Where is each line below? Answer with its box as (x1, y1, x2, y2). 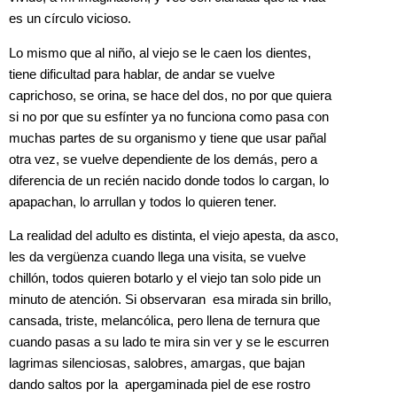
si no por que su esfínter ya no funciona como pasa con (9, 109, 329, 124)
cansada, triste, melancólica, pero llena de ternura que (9, 314, 320, 329)
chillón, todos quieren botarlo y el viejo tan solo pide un (9, 271, 321, 286)
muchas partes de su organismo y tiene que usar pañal (9, 130, 326, 145)
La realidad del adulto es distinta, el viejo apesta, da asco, (9, 229, 339, 244)
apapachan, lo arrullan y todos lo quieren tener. (9, 194, 276, 209)
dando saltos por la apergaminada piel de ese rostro (9, 378, 310, 393)
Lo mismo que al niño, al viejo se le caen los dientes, (9, 45, 311, 60)
